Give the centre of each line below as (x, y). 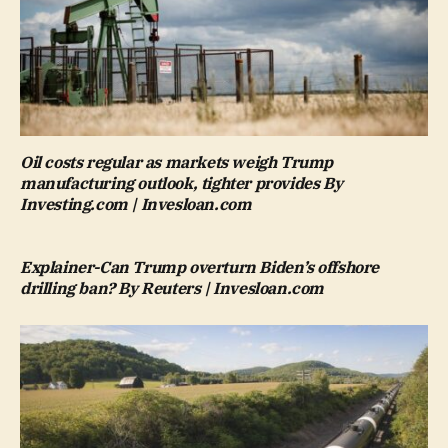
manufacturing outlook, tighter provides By (181, 183)
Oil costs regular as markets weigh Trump (177, 162)
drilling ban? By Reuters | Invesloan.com (172, 288)
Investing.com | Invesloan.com (136, 204)
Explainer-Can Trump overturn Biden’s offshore (200, 267)
